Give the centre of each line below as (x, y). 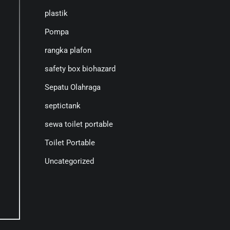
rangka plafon (68, 50)
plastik (56, 13)
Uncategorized (69, 161)
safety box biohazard (80, 69)
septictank (62, 106)
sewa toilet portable (79, 124)
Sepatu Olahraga (72, 87)
